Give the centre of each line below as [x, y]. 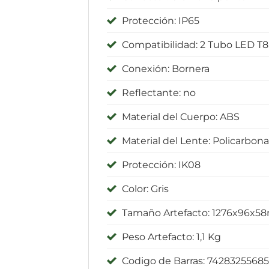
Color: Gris [145, 189]
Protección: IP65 [161, 20]
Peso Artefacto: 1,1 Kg [171, 237]
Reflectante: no [159, 92]
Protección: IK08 [161, 165]
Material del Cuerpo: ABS [181, 116]
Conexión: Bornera [166, 68]
